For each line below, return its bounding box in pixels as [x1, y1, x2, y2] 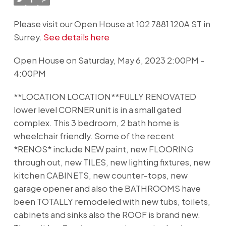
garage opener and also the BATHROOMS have [13, 183, 201, 194]
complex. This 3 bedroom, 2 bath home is [13, 117, 179, 128]
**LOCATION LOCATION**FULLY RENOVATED [13, 91, 196, 102]
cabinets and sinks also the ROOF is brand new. [13, 209, 200, 220]
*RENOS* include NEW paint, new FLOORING [13, 143, 194, 154]
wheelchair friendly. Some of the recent [13, 130, 175, 141]
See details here [43, 32, 109, 43]
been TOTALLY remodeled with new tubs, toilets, [13, 196, 210, 207]
